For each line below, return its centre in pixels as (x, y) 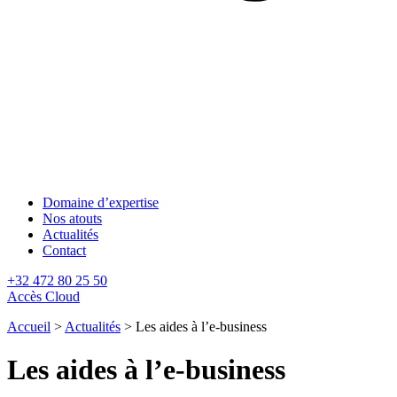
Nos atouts (72, 218)
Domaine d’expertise (101, 202)
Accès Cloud (43, 296)
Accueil (29, 327)
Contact (64, 250)
